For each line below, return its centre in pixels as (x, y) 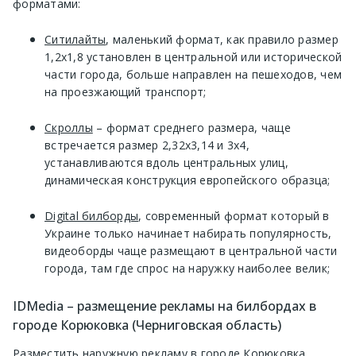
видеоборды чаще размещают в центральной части (191, 250)
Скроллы (69, 127)
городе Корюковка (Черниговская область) (147, 325)
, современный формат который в (234, 215)
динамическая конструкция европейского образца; (188, 180)
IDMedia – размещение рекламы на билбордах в (164, 306)
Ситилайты (75, 39)
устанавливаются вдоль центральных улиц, (166, 162)
